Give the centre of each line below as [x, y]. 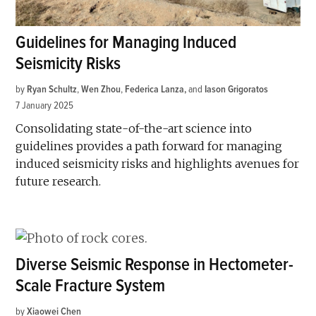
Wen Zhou [101, 90]
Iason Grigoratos [237, 90]
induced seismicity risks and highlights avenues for [158, 164]
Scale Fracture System [91, 286]
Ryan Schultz [52, 90]
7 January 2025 [45, 106]
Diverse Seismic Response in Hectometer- [155, 265]
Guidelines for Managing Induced [126, 43]
